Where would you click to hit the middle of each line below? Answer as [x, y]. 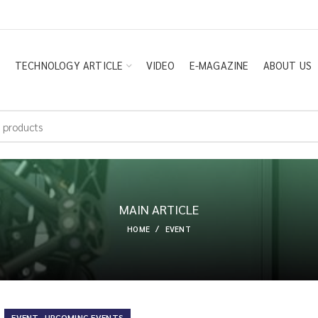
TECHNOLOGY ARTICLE [69, 65]
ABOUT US [287, 65]
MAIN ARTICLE [159, 209]
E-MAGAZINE [219, 65]
